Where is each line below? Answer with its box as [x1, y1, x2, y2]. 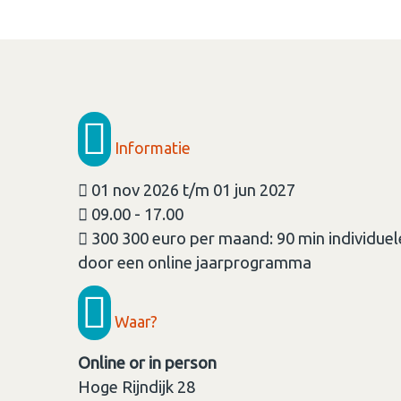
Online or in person [78, 354, 217, 373]
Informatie [111, 139, 191, 158]
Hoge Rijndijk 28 [78, 378, 195, 397]
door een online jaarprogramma [78, 252, 311, 272]
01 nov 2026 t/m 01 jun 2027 [88, 180, 295, 200]
